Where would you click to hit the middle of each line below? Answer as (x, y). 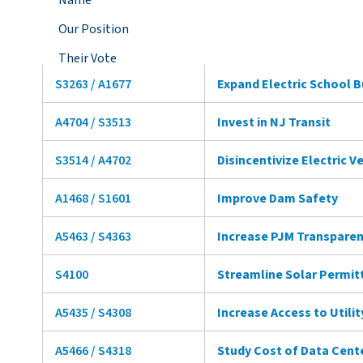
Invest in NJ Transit (274, 122)
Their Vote (88, 58)
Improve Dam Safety (278, 199)
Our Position (94, 29)
